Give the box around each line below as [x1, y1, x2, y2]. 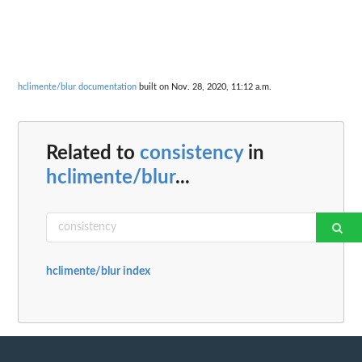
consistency [140, 143, 243, 163]
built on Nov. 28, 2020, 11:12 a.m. [137, 82, 271, 92]
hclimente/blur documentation [18, 82, 137, 92]
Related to [46, 143, 140, 163]
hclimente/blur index [46, 265, 150, 277]
